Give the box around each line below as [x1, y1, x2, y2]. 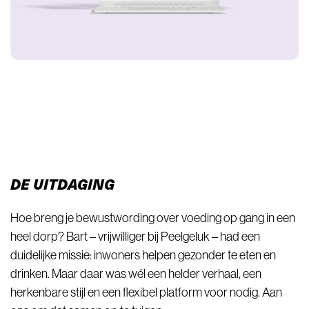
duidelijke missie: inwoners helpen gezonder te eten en [10, 248, 276, 262]
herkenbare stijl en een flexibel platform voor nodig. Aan [10, 286, 282, 299]
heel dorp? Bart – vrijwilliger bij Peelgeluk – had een [10, 230, 260, 243]
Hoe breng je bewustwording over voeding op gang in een [10, 211, 295, 225]
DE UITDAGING [10, 174, 114, 194]
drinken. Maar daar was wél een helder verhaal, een [10, 267, 261, 281]
